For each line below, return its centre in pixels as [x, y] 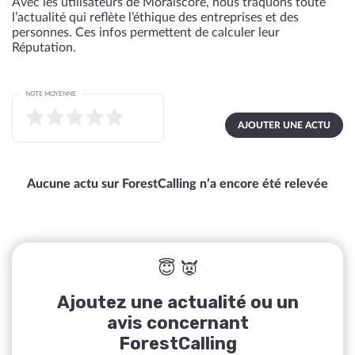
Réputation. [44, 48]
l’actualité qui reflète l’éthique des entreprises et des [155, 17]
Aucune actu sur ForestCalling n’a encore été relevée [177, 184]
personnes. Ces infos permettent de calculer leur [146, 32]
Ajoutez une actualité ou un [177, 302]
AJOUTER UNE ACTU [284, 125]
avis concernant [177, 323]
